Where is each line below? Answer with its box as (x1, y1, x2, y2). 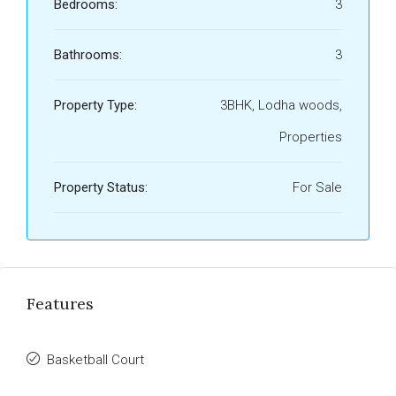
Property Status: (54, 179, 148, 195)
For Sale (293, 179, 342, 195)
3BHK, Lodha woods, (220, 97, 342, 113)
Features (27, 293, 94, 314)
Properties (279, 129, 342, 145)
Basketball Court (47, 352, 144, 368)
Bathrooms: (54, 47, 122, 63)
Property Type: (54, 97, 137, 113)
